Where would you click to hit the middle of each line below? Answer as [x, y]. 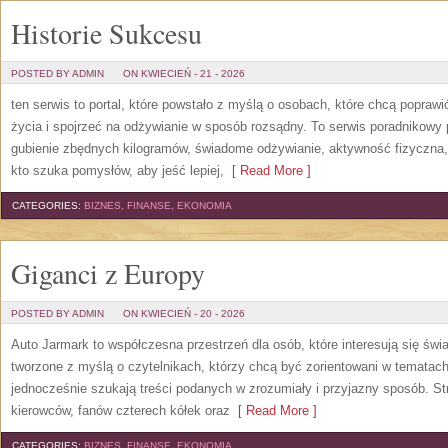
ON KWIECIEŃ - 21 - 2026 [184, 73]
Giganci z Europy [108, 273]
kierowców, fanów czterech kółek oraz [120, 410]
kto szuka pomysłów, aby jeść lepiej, [117, 170]
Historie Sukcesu [106, 33]
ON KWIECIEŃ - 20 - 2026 [184, 313]
